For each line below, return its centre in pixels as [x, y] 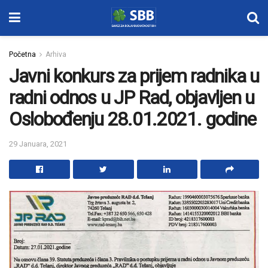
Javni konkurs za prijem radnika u [134, 76]
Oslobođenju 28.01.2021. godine [133, 119]
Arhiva [56, 54]
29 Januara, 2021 [38, 144]
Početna [22, 54]
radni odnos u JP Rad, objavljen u [132, 98]
